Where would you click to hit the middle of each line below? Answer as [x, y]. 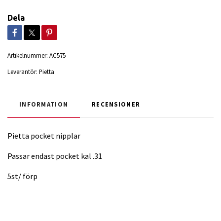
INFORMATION [44, 104]
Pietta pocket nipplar [45, 135]
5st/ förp [22, 176]
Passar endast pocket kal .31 [55, 156]
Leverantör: [22, 71]
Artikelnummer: [28, 55]
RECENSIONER [116, 104]
